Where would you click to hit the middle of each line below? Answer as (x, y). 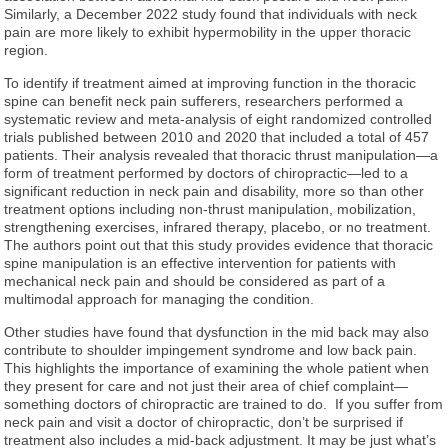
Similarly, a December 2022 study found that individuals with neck (211, 13)
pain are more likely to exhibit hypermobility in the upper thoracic (208, 31)
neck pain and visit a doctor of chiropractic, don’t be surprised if (204, 421)
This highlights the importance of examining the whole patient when (217, 367)
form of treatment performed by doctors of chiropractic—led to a (206, 172)
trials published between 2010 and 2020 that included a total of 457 (217, 136)
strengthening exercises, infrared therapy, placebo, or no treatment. (218, 226)
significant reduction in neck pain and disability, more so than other (214, 190)
